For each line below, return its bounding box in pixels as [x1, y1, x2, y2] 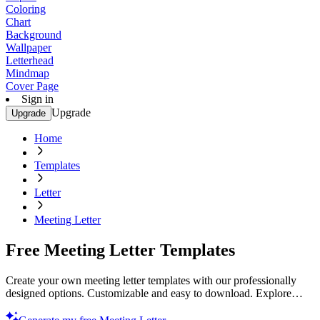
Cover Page [6, 80, 59, 92]
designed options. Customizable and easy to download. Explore [6, 286, 291, 299]
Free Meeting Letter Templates [6, 240, 235, 259]
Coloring [6, 3, 46, 15]
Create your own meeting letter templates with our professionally [6, 274, 296, 286]
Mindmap [6, 67, 49, 79]
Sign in [21, 93, 54, 105]
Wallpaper [6, 41, 51, 54]
